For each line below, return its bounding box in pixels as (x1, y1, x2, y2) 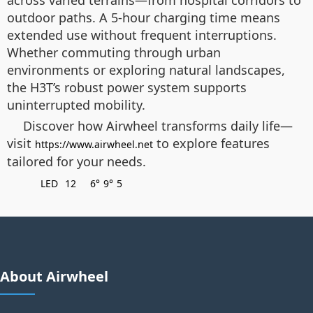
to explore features (153, 135, 270, 152)
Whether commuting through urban (7, 44, 221, 61)
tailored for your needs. (7, 153, 146, 170)
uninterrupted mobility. (7, 96, 145, 113)
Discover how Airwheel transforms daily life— (23, 117, 293, 134)
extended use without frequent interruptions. (7, 27, 277, 43)
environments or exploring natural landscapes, (7, 61, 285, 78)
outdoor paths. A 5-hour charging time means (7, 9, 280, 26)
